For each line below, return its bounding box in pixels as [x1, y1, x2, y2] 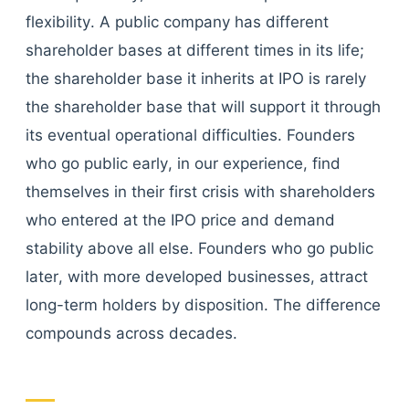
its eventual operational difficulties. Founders [26, 126, 355, 144]
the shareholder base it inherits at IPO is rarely [26, 69, 366, 88]
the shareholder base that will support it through [26, 98, 381, 116]
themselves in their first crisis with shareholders [26, 183, 375, 201]
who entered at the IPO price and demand [26, 211, 335, 229]
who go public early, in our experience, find [26, 154, 341, 173]
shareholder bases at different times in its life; [26, 41, 364, 59]
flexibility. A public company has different [26, 13, 329, 31]
